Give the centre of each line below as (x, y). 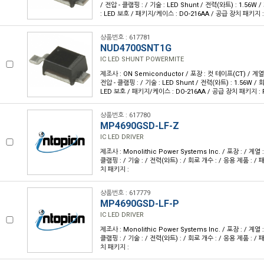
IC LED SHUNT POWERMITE (142, 59)
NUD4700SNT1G (136, 48)
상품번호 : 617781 (125, 37)
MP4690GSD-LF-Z (140, 126)
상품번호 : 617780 (125, 115)
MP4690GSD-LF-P (140, 204)
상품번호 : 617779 (125, 193)
